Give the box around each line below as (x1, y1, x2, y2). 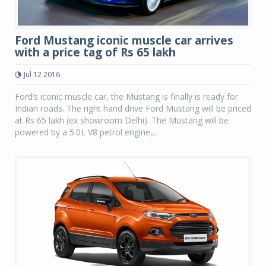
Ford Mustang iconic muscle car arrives (15, 33, 233, 49)
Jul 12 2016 (24, 69, 60, 80)
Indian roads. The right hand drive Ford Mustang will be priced (15, 103, 251, 115)
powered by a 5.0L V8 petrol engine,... (15, 126, 158, 138)
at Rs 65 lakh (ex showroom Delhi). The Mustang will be (15, 115, 229, 126)
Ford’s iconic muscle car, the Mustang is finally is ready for (15, 91, 238, 103)
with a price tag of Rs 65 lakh (15, 45, 176, 61)
